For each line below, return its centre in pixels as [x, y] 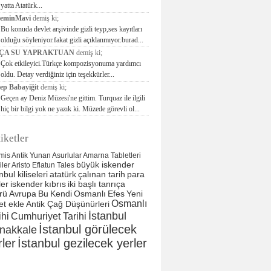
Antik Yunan [31, 155]
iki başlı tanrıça [96, 184]
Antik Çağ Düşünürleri [68, 204]
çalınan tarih [102, 174]
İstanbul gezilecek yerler [82, 243]
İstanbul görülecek [88, 229]
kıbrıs [55, 184]
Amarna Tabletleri [112, 155]
